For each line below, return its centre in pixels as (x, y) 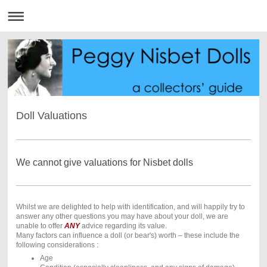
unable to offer (40, 226)
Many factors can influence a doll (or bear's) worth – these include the (128, 235)
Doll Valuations (51, 115)
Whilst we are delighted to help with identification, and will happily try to (130, 207)
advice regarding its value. (123, 226)
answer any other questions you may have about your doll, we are (122, 216)
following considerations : (57, 245)
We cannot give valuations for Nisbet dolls (104, 162)
